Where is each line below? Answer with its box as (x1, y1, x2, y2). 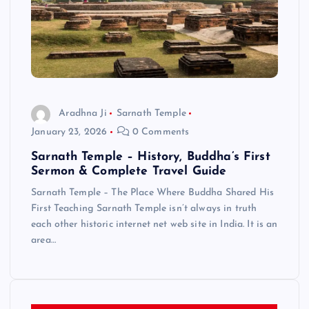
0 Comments (129, 126, 190, 137)
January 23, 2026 (31, 126, 108, 137)
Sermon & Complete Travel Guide (31, 165, 227, 177)
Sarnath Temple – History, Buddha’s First (31, 150, 270, 163)
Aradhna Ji (59, 108, 107, 119)
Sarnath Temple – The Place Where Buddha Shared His (31, 187, 275, 198)
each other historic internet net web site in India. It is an (31, 219, 278, 230)
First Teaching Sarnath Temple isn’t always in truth (31, 203, 257, 214)
